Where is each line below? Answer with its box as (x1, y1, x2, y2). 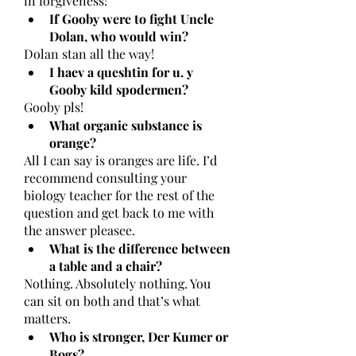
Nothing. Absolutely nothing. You (24, 275, 211, 292)
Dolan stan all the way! (24, 45, 154, 62)
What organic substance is (49, 117, 202, 133)
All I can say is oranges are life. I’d (24, 152, 217, 168)
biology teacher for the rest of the (24, 187, 215, 203)
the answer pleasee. (24, 222, 138, 238)
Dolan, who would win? (49, 28, 188, 44)
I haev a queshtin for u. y (49, 64, 193, 80)
